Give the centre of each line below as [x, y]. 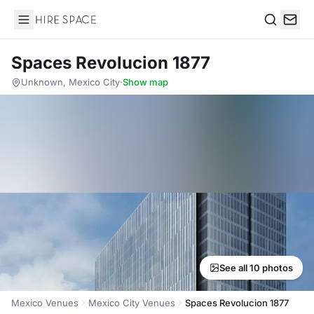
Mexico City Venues [132, 303]
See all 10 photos [256, 268]
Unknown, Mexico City [70, 82]
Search [281, 34]
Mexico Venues [45, 303]
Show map [145, 82]
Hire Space [42, 27]
